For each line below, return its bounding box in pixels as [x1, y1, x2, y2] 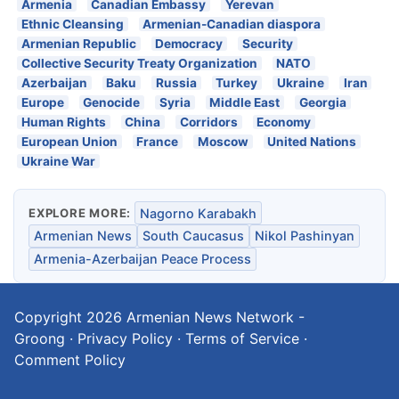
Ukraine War [20, 153, 95, 168]
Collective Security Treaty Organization [20, 55, 257, 70]
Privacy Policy [77, 330, 173, 348]
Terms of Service [185, 330, 299, 348]
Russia [155, 75, 197, 90]
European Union [20, 134, 118, 149]
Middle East [209, 94, 281, 110]
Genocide [83, 94, 141, 110]
